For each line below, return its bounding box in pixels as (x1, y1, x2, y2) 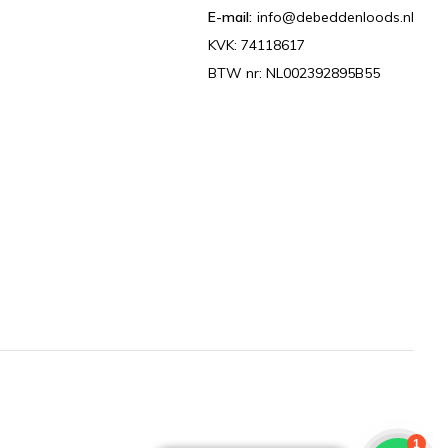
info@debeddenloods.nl (257, 8, 415, 26)
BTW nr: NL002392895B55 (208, 64, 381, 82)
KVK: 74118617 (208, 36, 306, 54)
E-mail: (208, 8, 253, 26)
